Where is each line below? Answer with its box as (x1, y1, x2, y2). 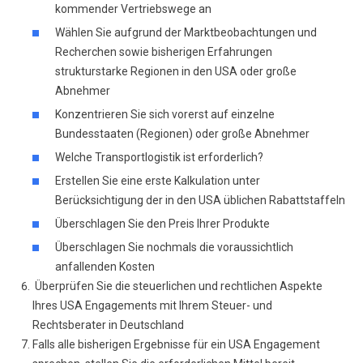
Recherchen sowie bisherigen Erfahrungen (55, 45, 272, 58)
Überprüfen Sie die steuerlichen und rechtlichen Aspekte (32, 280, 322, 293)
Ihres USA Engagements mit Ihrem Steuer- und (32, 299, 272, 312)
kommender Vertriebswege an (55, 2, 211, 15)
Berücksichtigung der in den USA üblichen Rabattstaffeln (55, 194, 345, 207)
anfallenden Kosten (55, 260, 155, 273)
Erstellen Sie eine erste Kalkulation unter (55, 174, 260, 187)
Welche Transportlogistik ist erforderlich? (55, 151, 263, 164)
